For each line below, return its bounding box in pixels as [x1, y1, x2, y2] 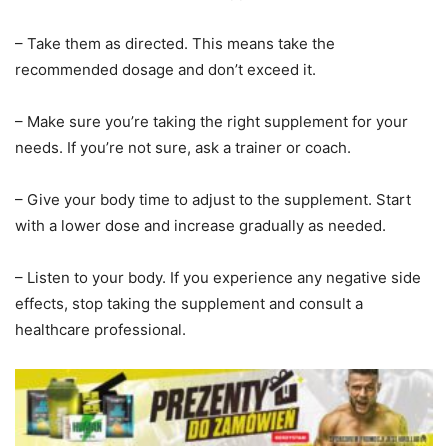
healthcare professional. [15, 320, 186, 340]
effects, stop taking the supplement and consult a [15, 294, 363, 314]
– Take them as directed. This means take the [15, 34, 335, 54]
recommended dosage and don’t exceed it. [15, 60, 316, 80]
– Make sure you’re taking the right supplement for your [15, 112, 408, 132]
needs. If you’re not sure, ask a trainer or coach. [15, 138, 351, 158]
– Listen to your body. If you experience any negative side [15, 268, 421, 288]
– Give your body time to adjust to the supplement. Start [15, 190, 411, 210]
